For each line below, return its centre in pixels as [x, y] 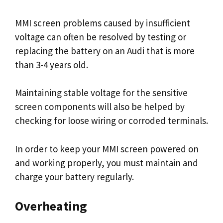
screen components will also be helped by [100, 107]
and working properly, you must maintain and [107, 163]
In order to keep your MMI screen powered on [107, 149]
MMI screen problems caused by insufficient [103, 23]
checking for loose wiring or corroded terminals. [111, 120]
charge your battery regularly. [74, 176]
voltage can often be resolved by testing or [101, 37]
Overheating [51, 206]
